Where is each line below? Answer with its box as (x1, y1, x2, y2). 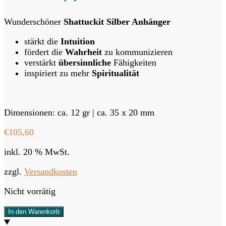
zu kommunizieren (102, 47, 173, 58)
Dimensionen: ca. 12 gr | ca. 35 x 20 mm (4, 107, 154, 118)
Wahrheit (65, 47, 102, 58)
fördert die (24, 47, 65, 58)
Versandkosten (24, 166, 77, 177)
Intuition (61, 36, 95, 47)
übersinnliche (59, 58, 111, 68)
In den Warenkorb (8, 208, 60, 216)
